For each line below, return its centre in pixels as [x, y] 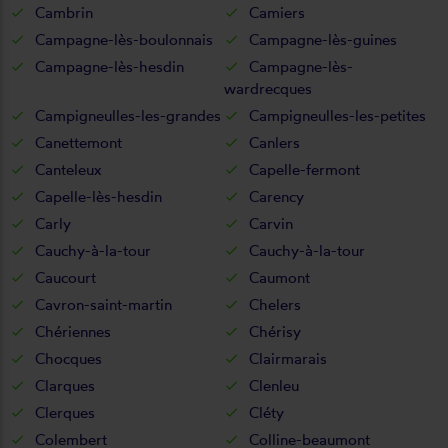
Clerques [65, 412]
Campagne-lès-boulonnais [124, 39]
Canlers [274, 142]
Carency [276, 196]
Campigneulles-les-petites [337, 115]
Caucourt [65, 277]
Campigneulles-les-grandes [128, 115]
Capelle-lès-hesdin [98, 196]
